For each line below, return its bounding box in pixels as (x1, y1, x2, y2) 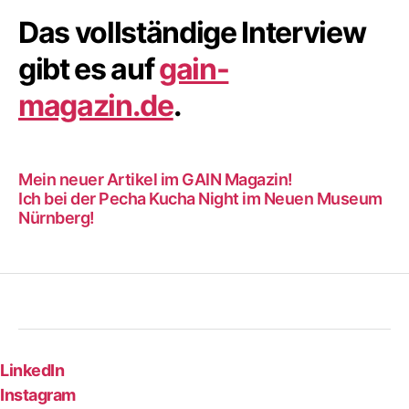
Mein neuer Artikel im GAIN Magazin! (18, 169, 293, 189)
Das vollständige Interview (18, 14, 366, 50)
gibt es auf (18, 50, 160, 87)
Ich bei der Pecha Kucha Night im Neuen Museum (18, 188, 383, 208)
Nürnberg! (18, 207, 95, 227)
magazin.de (18, 87, 173, 123)
